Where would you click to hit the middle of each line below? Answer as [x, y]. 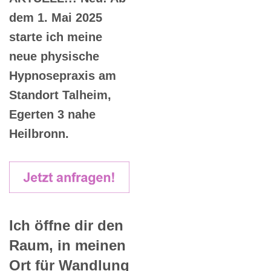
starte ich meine [56, 37]
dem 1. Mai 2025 [56, 18]
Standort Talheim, [60, 95]
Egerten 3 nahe [52, 115]
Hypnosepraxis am [63, 76]
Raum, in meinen [67, 245]
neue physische [54, 57]
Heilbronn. [39, 134]
